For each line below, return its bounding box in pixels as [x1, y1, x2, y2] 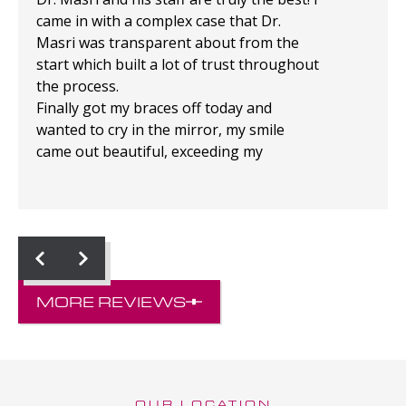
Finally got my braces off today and [36, 98, 272, 119]
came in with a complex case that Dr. [36, 11, 281, 32]
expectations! [36, 163, 126, 184]
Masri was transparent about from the [36, 33, 299, 53]
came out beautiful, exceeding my [36, 141, 263, 162]
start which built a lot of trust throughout [36, 54, 319, 75]
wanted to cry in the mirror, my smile [36, 120, 285, 140]
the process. [36, 76, 119, 97]
